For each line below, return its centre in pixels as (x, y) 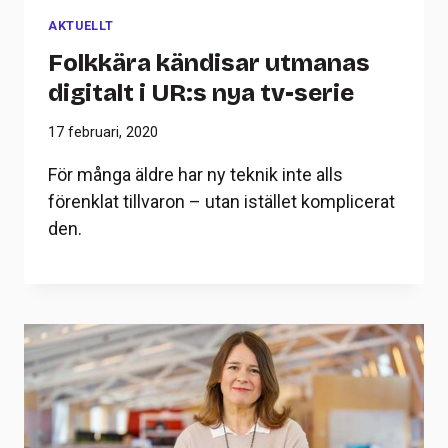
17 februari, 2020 (103, 133)
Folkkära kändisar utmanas (209, 62)
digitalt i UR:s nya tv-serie (201, 92)
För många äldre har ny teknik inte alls (195, 175)
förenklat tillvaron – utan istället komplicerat (221, 202)
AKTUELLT (81, 26)
